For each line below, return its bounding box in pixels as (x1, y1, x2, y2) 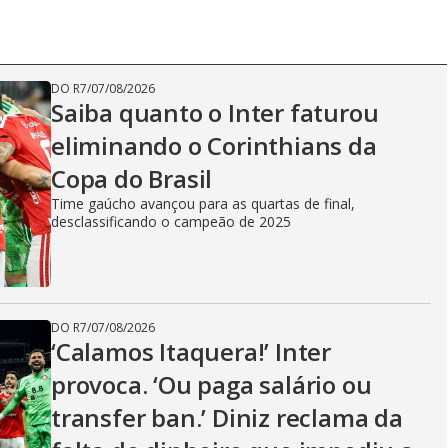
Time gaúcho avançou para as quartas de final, (51, 194, 355, 213)
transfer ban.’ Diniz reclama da (51, 401, 403, 434)
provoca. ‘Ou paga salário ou (51, 368, 372, 401)
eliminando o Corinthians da (51, 129, 377, 162)
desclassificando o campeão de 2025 (51, 212, 291, 231)
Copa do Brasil (51, 162, 213, 195)
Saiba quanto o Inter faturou (51, 96, 379, 129)
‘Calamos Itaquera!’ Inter (51, 335, 332, 368)
